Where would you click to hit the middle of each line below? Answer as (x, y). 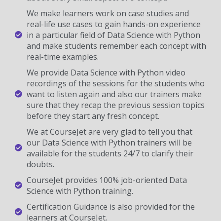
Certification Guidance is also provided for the (110, 206)
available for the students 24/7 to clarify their (110, 153)
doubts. (40, 164)
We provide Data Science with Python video (106, 72)
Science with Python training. (80, 191)
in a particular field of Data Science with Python (113, 35)
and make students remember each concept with (116, 46)
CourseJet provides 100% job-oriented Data (107, 180)
